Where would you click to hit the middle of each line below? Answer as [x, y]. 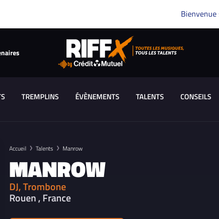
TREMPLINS [40, 97]
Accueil [18, 148]
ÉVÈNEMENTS [97, 97]
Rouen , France [40, 198]
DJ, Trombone [38, 186]
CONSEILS [196, 97]
